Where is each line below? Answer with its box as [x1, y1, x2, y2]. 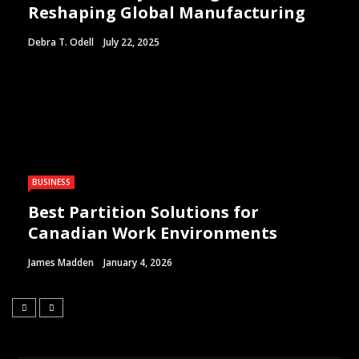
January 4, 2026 [103, 256, 172, 270]
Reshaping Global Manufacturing [28, 2, 305, 24]
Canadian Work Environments [28, 222, 277, 244]
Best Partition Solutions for [28, 201, 259, 224]
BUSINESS [32, 176, 71, 188]
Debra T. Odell [28, 35, 94, 50]
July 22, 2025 [103, 35, 159, 50]
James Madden [28, 256, 94, 270]
